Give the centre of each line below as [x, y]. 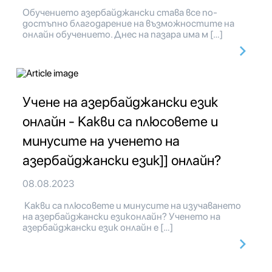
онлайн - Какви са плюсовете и [120, 122]
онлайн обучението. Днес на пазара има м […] [123, 35]
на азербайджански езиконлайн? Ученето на [121, 217]
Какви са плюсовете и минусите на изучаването [132, 206]
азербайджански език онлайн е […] [98, 228]
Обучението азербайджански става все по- [120, 13]
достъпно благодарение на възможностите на [128, 24]
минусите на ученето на [101, 141]
